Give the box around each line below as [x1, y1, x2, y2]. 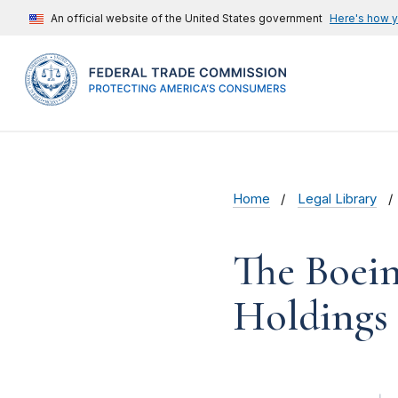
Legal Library [298, 191, 378, 208]
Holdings [233, 291, 388, 343]
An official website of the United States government [51, 12, 322, 25]
